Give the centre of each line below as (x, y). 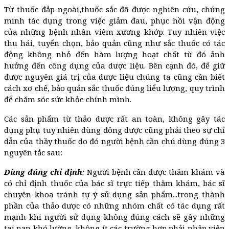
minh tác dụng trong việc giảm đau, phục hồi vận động (114, 20)
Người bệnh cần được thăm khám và (155, 171)
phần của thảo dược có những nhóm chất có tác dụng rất (114, 205)
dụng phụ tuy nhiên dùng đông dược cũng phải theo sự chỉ (114, 130)
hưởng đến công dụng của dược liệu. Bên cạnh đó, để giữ (114, 65)
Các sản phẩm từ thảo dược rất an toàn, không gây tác (114, 118)
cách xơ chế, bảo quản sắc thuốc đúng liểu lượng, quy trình (114, 88)
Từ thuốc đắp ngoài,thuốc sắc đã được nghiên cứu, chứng (114, 9)
